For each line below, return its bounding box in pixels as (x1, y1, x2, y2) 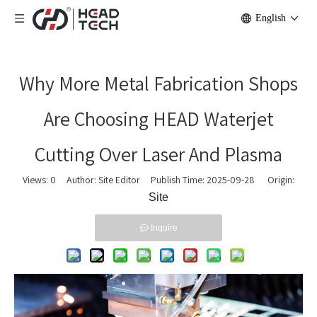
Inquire (150, 223, 178, 233)
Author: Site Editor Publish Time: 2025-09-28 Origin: (56, 173, 294, 186)
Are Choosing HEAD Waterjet (43, 105, 274, 132)
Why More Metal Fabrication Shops (19, 70, 298, 96)
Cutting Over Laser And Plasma (35, 141, 282, 167)
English (255, 13, 286, 23)
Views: (23, 173, 50, 186)
